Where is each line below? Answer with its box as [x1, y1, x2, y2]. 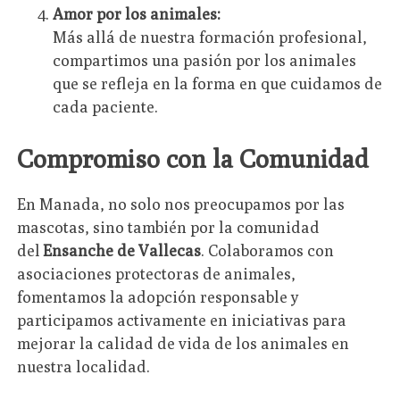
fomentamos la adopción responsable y [17, 287, 300, 306]
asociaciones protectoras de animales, [17, 263, 296, 283]
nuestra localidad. [17, 356, 151, 376]
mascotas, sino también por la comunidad [17, 217, 321, 237]
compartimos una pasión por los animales [53, 51, 357, 71]
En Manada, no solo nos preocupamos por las [17, 194, 346, 213]
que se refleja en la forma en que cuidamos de [53, 74, 383, 94]
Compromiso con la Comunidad [17, 143, 370, 173]
